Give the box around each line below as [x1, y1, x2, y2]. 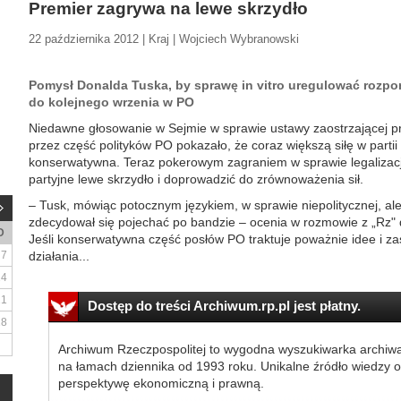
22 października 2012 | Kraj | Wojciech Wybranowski [29, 32, 299, 46]
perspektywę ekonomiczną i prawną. [57, 376, 264, 390]
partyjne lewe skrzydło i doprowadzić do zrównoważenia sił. [29, 172, 363, 186]
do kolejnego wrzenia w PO [29, 95, 194, 109]
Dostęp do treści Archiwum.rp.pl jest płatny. [87, 298, 361, 313]
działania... [29, 249, 90, 263]
